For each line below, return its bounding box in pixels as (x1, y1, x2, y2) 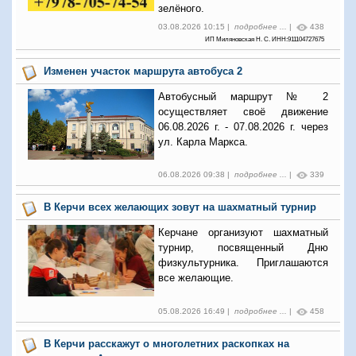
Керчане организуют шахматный (157, 226, 328, 239)
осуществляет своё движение (157, 106, 328, 118)
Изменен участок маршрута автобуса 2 (43, 65, 242, 78)
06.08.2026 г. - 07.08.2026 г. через (157, 121, 328, 133)
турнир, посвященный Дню (157, 242, 328, 254)
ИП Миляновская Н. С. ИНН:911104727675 (205, 36, 324, 44)
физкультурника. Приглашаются (157, 257, 328, 269)
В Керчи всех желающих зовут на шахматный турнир (43, 201, 316, 214)
